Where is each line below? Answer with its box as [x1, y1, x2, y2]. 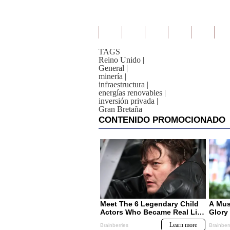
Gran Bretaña [99, 105, 142, 113]
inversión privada [99, 97, 155, 105]
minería [99, 72, 123, 81]
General [99, 64, 124, 72]
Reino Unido [99, 55, 141, 64]
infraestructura [99, 80, 145, 89]
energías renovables [99, 88, 162, 97]
